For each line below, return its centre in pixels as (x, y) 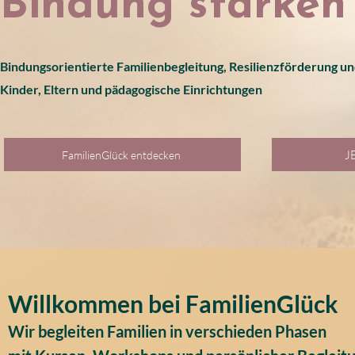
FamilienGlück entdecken (121, 155)
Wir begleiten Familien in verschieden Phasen (167, 331)
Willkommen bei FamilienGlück (173, 303)
